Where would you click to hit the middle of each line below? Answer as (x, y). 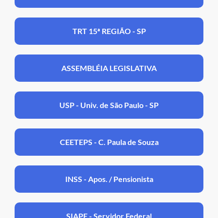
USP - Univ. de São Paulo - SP (109, 105)
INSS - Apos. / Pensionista (109, 179)
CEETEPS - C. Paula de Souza (109, 142)
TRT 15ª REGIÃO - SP (109, 31)
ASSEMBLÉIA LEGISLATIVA (109, 68)
